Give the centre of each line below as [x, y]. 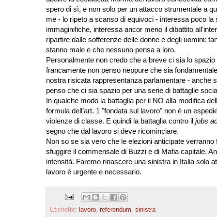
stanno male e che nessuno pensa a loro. [111, 50]
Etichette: [64, 209]
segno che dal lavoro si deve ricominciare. [112, 131]
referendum [115, 209]
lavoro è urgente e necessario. [93, 172]
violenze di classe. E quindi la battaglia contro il [120, 121]
